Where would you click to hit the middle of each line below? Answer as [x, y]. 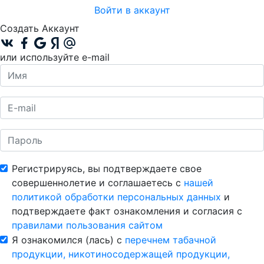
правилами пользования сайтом [87, 225]
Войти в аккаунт [132, 10]
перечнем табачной [171, 240]
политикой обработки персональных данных [116, 197]
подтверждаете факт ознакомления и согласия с [127, 211]
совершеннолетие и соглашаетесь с [98, 183]
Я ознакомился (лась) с [68, 240]
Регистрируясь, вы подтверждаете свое [107, 169]
